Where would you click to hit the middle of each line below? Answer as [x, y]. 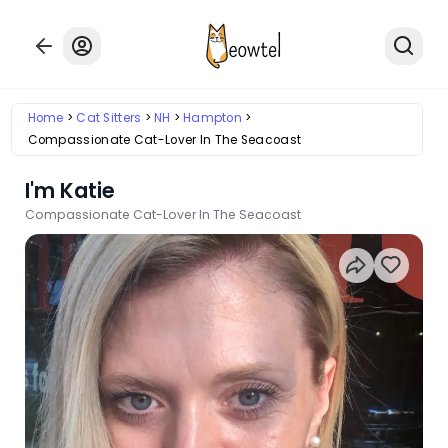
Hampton [212, 118]
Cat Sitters [109, 118]
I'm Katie [70, 190]
